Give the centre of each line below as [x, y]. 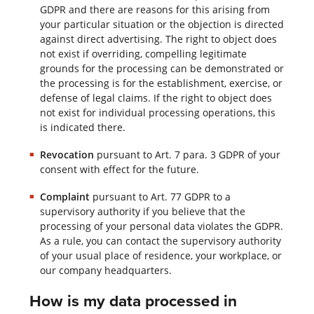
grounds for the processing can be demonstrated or [162, 68]
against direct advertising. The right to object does [158, 39]
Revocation [68, 154]
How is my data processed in [133, 300]
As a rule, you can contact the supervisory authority [160, 240]
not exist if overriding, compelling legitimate [143, 53]
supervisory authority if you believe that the [142, 211]
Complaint [66, 196]
